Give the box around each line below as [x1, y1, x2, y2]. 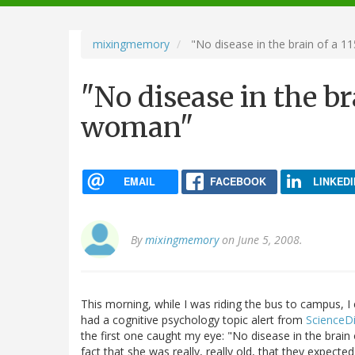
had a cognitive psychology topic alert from [81, 312, 306, 328]
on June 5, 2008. [219, 232, 303, 248]
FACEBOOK [209, 174, 266, 189]
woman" [81, 109, 193, 145]
